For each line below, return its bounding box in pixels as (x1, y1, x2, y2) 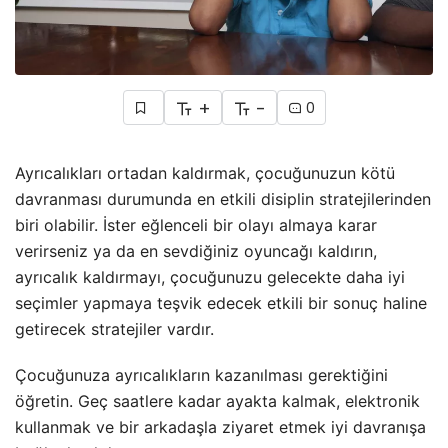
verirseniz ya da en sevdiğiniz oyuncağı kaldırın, (15, 240, 377, 261)
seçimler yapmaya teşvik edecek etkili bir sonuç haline (15, 292, 427, 313)
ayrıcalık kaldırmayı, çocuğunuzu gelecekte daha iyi (15, 266, 405, 287)
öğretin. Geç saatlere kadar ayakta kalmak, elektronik (15, 390, 420, 411)
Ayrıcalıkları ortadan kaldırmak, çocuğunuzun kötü (15, 162, 395, 183)
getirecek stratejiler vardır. (15, 318, 214, 339)
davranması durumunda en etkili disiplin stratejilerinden (15, 188, 431, 209)
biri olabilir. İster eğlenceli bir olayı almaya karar (15, 214, 377, 235)
